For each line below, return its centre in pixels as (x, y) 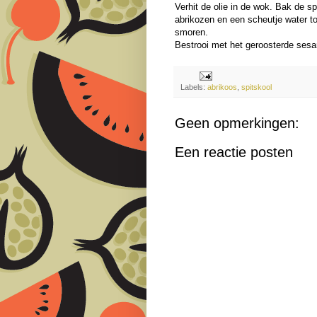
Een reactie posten (234, 152)
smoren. (193, 33)
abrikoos (222, 87)
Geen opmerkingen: (237, 123)
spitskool (257, 87)
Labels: (194, 87)
